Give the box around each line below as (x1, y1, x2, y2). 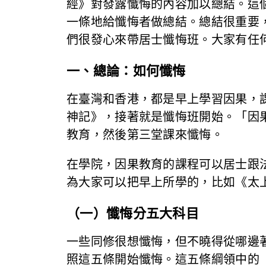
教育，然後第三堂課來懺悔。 (66, 127, 223, 142)
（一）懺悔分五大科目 (66, 204, 199, 223)
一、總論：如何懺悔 (66, 61, 186, 80)
